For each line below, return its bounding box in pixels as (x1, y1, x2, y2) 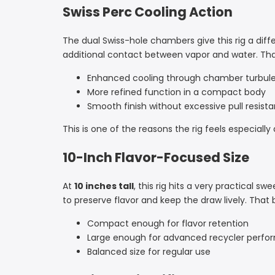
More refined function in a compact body (87, 85, 266, 98)
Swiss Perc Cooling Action (63, 3, 233, 21)
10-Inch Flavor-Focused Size (63, 149, 249, 167)
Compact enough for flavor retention (87, 217, 249, 230)
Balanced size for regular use (87, 245, 211, 258)
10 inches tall (74, 179, 134, 192)
